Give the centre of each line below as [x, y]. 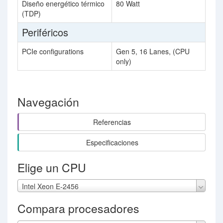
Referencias [112, 122]
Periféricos [45, 32]
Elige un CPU [52, 167]
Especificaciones [112, 142]
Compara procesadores [78, 209]
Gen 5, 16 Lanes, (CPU [153, 51]
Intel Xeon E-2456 [50, 186]
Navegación [48, 102]
